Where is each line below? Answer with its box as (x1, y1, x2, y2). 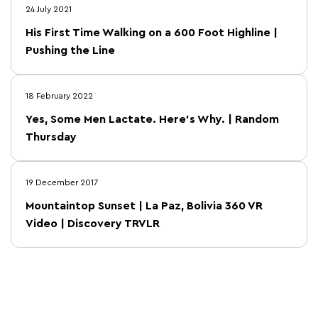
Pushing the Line (26, 45, 115, 57)
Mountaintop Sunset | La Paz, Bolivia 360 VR (26, 200, 263, 212)
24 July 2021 (26, 5, 72, 14)
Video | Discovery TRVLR (26, 218, 160, 230)
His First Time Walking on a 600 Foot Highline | (26, 27, 278, 39)
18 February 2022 (26, 92, 93, 101)
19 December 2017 (26, 178, 98, 187)
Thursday (26, 131, 77, 143)
